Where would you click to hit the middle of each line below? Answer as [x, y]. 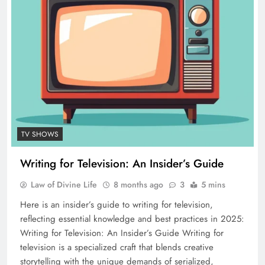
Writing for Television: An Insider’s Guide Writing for [122, 233]
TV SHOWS [40, 134]
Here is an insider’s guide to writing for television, [117, 204]
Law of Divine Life [64, 184]
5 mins [213, 184]
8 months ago [138, 184]
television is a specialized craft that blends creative [117, 247]
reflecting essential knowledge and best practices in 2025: [132, 219]
